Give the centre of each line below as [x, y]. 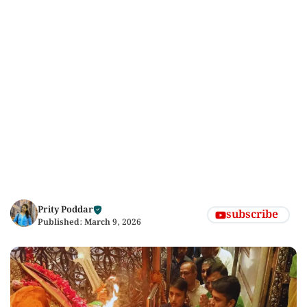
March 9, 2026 [113, 222]
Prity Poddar [65, 210]
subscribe [252, 214]
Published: [61, 222]
